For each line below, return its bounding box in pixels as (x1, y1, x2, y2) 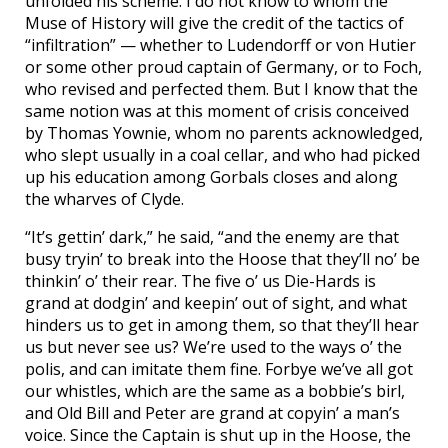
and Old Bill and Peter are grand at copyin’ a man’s (25, 402, 400, 425)
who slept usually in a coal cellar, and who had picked (25, 144, 420, 167)
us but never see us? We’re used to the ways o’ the (25, 336, 402, 359)
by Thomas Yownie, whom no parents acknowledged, (25, 122, 423, 145)
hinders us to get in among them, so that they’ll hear (25, 314, 419, 337)
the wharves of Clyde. (25, 188, 184, 211)
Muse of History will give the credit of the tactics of (25, 12, 404, 35)
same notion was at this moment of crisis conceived (25, 100, 409, 123)
